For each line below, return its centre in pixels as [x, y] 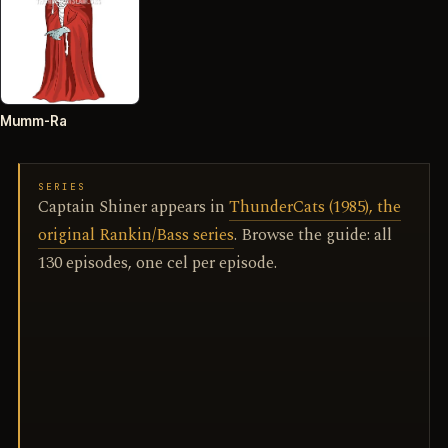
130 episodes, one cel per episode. [157, 263]
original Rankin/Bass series [136, 235]
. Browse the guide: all [313, 235]
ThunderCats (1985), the [315, 207]
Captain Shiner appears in [133, 207]
